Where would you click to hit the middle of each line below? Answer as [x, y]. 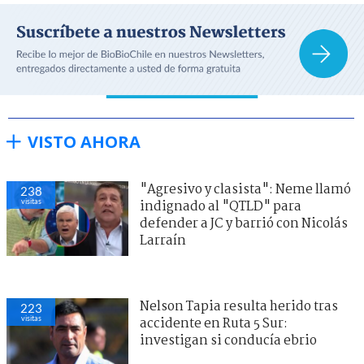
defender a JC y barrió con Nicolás [244, 223]
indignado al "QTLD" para [221, 206]
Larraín [163, 240]
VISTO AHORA [84, 141]
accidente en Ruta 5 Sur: [214, 323]
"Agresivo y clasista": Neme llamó [245, 189]
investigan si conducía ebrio [228, 340]
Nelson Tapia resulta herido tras [239, 306]
